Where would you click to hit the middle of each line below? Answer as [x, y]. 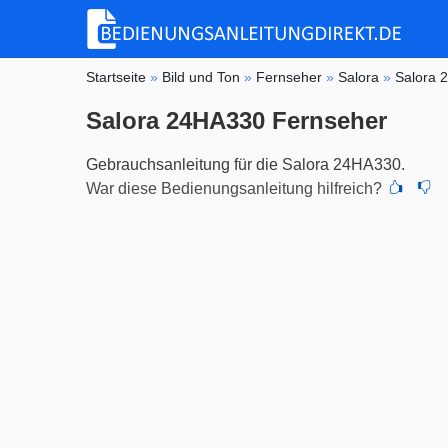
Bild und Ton [201, 76]
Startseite [116, 76]
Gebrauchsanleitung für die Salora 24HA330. [246, 164]
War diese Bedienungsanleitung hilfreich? [234, 188]
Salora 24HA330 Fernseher [237, 120]
